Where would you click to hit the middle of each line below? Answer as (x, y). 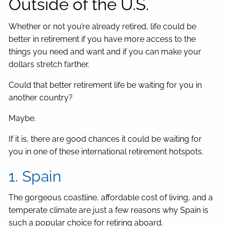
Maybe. (22, 119)
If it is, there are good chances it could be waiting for (105, 139)
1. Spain (35, 177)
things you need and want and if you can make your (105, 52)
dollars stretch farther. (50, 65)
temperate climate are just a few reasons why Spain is (109, 210)
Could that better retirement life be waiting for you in (105, 85)
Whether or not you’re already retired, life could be (103, 27)
